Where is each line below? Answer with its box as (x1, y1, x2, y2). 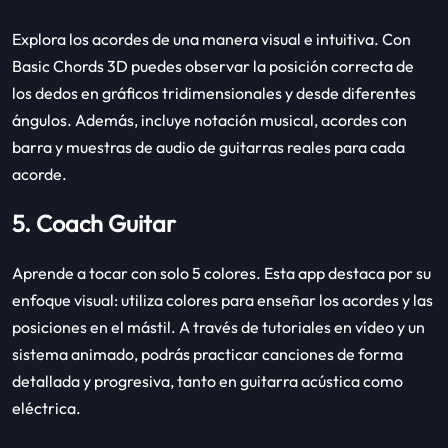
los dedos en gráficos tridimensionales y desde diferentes (12, 83, 416, 104)
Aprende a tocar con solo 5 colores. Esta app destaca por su (12, 263, 431, 284)
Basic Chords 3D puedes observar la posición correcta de (12, 56, 414, 77)
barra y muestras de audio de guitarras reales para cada (12, 137, 405, 158)
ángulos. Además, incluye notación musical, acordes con (12, 110, 407, 131)
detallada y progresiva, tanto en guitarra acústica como (12, 371, 403, 392)
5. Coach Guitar (12, 209, 176, 239)
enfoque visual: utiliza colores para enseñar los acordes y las (12, 290, 433, 311)
